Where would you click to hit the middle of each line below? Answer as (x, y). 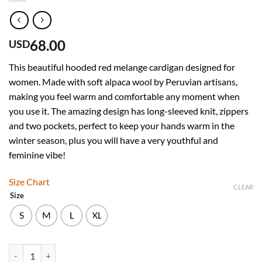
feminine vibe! (37, 155)
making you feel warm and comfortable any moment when (124, 96)
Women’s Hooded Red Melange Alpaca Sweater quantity (110, 250)
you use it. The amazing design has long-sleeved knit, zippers (129, 111)
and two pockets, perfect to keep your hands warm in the (122, 126)
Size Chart (29, 182)
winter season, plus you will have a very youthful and (113, 140)
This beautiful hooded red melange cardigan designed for (122, 67)
